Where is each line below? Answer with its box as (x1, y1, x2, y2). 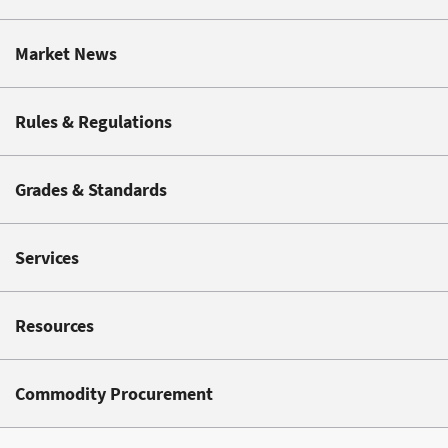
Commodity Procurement (15, 381, 213, 405)
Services (15, 245, 79, 269)
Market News (15, 41, 117, 65)
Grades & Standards (15, 177, 167, 201)
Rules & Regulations (15, 109, 172, 133)
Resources (15, 313, 94, 337)
